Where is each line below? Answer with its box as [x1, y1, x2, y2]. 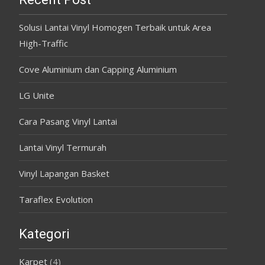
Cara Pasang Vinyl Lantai [19, 115, 117, 127]
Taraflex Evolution [19, 193, 93, 205]
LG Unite [19, 89, 54, 101]
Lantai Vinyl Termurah [19, 141, 106, 153]
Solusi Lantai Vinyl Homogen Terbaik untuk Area [19, 21, 211, 33]
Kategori [19, 226, 70, 241]
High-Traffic [19, 37, 68, 49]
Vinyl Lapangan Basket [19, 167, 109, 179]
